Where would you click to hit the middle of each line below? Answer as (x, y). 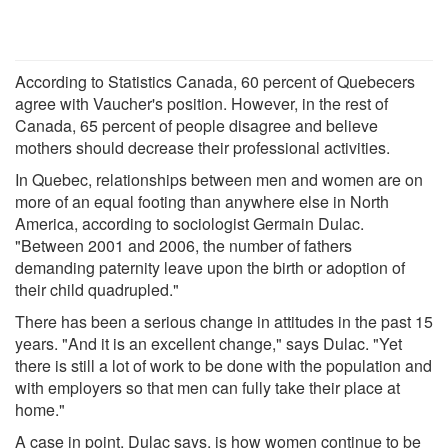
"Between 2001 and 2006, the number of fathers (183, 245)
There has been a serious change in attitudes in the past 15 (224, 321)
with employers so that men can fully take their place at (207, 387)
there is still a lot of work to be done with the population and (223, 365)
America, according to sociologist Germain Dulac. (189, 223)
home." (40, 409)
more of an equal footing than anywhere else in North (202, 201)
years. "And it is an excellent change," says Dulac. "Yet (208, 343)
